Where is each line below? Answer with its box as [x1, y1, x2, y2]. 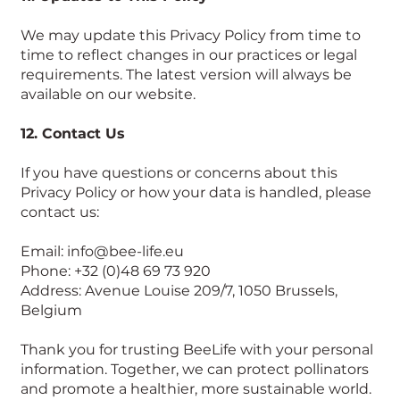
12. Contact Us [20, 125, 125, 143]
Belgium [20, 302, 82, 320]
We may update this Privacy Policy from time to [20, 27, 361, 45]
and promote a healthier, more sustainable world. [20, 380, 371, 398]
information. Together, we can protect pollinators [20, 361, 369, 379]
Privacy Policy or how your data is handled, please [20, 184, 371, 202]
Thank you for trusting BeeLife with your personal [20, 341, 373, 359]
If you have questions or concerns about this [20, 164, 337, 182]
